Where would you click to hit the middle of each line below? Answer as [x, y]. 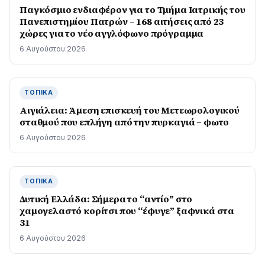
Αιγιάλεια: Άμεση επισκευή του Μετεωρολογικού [130, 110]
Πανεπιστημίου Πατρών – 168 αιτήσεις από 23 [122, 21]
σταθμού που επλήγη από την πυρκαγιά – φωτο [125, 122]
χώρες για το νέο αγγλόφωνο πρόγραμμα [112, 33]
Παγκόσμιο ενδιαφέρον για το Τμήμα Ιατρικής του [132, 9]
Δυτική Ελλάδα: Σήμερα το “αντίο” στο [106, 199]
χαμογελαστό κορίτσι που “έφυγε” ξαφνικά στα [127, 211]
